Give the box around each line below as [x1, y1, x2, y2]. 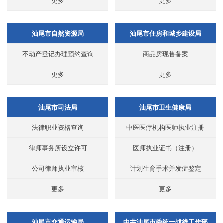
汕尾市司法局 [38, 103, 77, 112]
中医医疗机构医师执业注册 [126, 123, 204, 132]
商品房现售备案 [142, 49, 188, 59]
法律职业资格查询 [32, 123, 84, 132]
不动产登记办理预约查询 [22, 49, 94, 59]
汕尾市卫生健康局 [139, 103, 191, 112]
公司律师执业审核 [32, 164, 84, 173]
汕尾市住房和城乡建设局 [129, 29, 201, 38]
